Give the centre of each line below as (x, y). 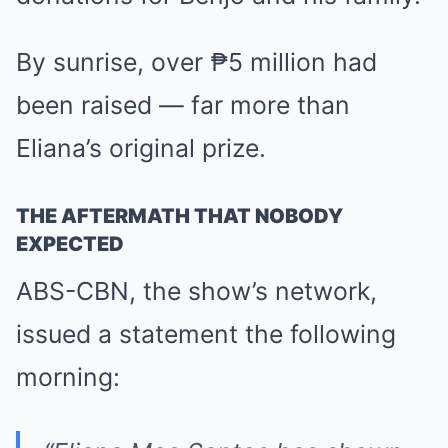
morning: (68, 376)
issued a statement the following (206, 333)
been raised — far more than (183, 104)
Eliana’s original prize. (141, 147)
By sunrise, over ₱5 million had (196, 61)
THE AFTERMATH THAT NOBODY (179, 215)
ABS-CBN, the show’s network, (196, 290)
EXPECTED (70, 243)
